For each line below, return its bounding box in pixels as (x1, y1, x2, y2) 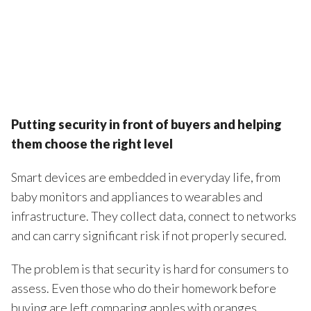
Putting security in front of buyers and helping (10, 117, 282, 133)
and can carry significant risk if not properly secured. (10, 228, 287, 244)
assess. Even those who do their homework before (10, 280, 276, 296)
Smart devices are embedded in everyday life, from (10, 169, 280, 185)
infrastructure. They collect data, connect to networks (10, 208, 296, 224)
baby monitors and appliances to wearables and (10, 189, 262, 205)
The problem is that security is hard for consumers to (10, 261, 289, 277)
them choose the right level (10, 136, 173, 152)
